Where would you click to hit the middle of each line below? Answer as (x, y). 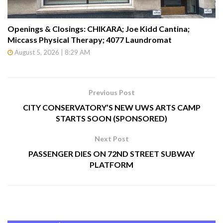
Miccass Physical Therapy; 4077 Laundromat (90, 39)
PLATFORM (111, 164)
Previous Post (111, 92)
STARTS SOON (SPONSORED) (111, 118)
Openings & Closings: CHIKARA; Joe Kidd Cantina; (99, 28)
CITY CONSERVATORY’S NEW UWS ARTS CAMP (111, 107)
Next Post (111, 138)
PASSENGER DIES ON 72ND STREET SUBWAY (111, 153)
